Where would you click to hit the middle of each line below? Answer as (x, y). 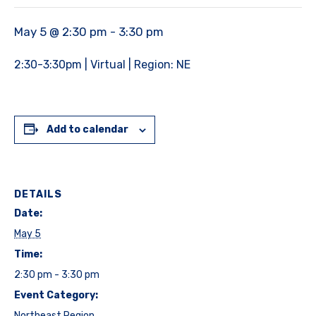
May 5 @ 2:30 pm (61, 32)
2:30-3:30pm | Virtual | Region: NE (102, 65)
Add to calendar (87, 130)
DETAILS (38, 195)
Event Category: (56, 296)
